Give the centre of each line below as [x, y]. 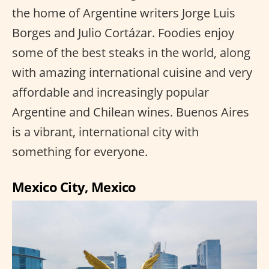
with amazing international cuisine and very [132, 73]
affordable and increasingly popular [110, 92]
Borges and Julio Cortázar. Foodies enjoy [123, 33]
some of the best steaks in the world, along [131, 53]
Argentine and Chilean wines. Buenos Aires [131, 112]
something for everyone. [80, 152]
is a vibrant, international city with [105, 132]
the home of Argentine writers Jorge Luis [124, 13]
